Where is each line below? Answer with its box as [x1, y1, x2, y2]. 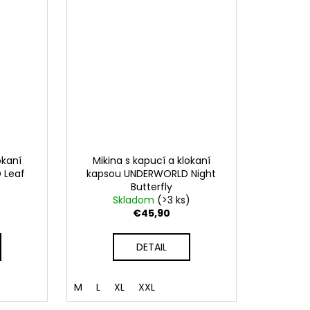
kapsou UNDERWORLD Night [86, 166, 217, 181]
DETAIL [136, 239, 167, 254]
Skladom [112, 192, 157, 207]
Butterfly [130, 179, 172, 194]
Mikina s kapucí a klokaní [92, 153, 210, 167]
